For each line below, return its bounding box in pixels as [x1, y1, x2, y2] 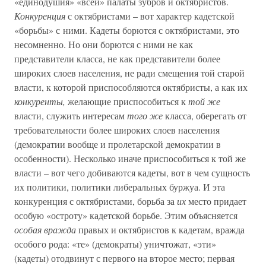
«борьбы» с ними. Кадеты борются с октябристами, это [14, 24, 239, 36]
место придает [186, 195, 246, 207]
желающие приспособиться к [65, 95, 188, 107]
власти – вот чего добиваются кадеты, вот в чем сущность [14, 166, 250, 179]
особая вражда [14, 223, 76, 236]
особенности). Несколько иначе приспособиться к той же [14, 152, 246, 164]
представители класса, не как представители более [14, 52, 220, 65]
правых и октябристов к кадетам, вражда [76, 223, 245, 236]
